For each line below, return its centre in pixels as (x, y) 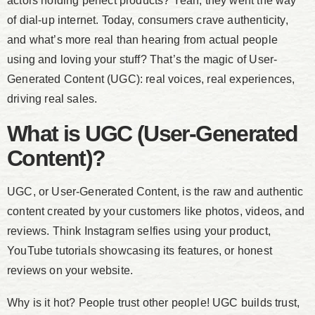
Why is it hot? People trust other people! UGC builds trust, (154, 303)
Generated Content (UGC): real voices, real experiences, (151, 79)
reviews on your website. (70, 271)
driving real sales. (52, 99)
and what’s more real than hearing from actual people (142, 40)
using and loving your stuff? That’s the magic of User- (142, 60)
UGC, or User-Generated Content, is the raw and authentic (155, 192)
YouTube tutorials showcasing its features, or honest (140, 251)
